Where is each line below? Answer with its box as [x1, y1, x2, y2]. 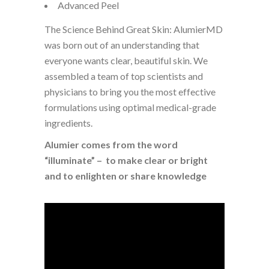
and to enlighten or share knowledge [44, 170, 207, 181]
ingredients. [44, 117, 92, 128]
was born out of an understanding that [44, 39, 199, 50]
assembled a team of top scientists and [44, 70, 203, 82]
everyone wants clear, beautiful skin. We [44, 55, 208, 66]
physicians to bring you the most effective [44, 86, 216, 97]
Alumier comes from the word [44, 139, 178, 150]
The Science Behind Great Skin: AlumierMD [44, 23, 223, 35]
